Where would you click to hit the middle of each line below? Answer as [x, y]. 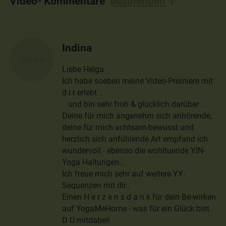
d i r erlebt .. [83, 92]
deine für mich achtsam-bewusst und [128, 127]
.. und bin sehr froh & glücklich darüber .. [134, 104]
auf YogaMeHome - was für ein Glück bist [136, 208]
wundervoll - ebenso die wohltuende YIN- [134, 150]
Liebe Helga [83, 69]
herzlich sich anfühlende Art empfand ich [135, 139]
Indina [77, 47]
